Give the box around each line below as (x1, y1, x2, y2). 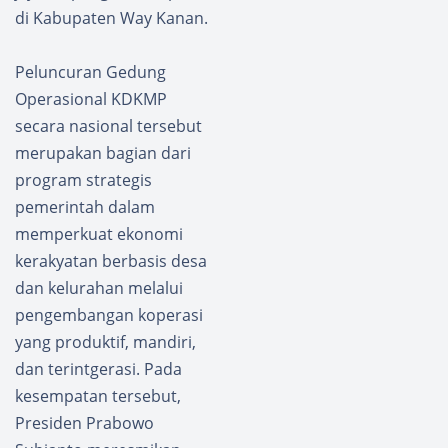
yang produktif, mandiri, (15, 330, 196, 353)
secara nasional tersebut (15, 114, 202, 137)
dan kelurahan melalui (15, 276, 183, 299)
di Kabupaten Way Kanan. (15, 6, 208, 29)
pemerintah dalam (15, 195, 155, 218)
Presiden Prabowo (15, 411, 154, 434)
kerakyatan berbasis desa (15, 249, 207, 272)
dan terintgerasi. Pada (15, 357, 182, 380)
